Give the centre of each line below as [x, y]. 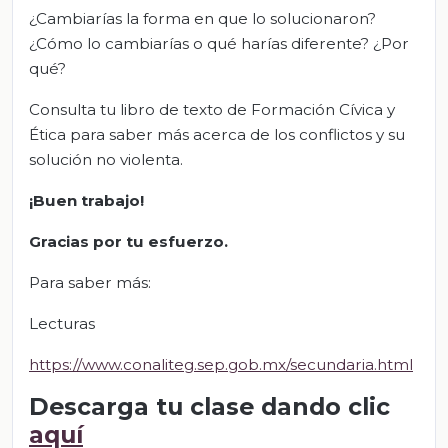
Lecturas [62, 323]
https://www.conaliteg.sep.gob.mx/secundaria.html [221, 364]
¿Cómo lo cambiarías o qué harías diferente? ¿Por [219, 43]
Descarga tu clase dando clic [209, 406]
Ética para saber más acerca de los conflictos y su [217, 134]
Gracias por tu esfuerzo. [128, 241]
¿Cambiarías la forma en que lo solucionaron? [202, 18]
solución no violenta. [106, 159]
